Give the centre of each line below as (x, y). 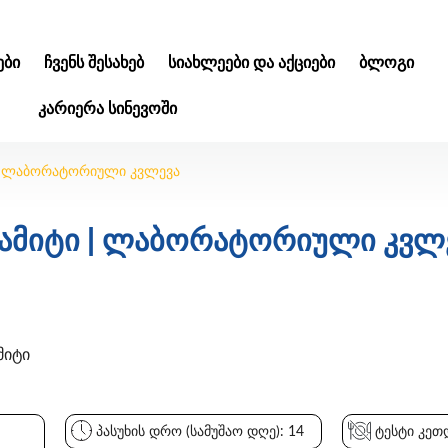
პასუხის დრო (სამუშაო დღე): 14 (197, 431)
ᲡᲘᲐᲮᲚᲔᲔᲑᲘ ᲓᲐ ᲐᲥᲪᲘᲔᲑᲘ (251, 63)
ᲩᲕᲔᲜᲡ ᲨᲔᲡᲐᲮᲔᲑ (93, 63)
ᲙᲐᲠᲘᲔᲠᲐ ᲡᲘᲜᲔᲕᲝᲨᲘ (107, 109)
